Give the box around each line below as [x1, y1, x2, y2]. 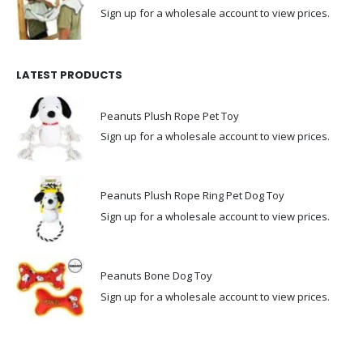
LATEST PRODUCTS [16, 67, 122, 83]
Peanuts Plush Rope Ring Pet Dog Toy [100, 188, 284, 203]
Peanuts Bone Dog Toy [100, 268, 212, 284]
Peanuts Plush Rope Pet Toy [100, 108, 239, 123]
